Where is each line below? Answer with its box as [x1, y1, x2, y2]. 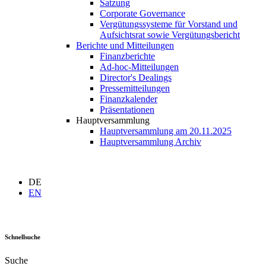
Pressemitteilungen [100, 83, 170, 94]
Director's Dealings [100, 72, 172, 83]
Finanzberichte [100, 51, 155, 62]
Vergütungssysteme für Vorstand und [100, 19, 237, 30]
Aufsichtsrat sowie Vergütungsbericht [100, 30, 240, 40]
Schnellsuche [5, 233, 40, 241]
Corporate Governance [100, 8, 185, 19]
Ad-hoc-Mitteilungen [100, 62, 179, 72]
